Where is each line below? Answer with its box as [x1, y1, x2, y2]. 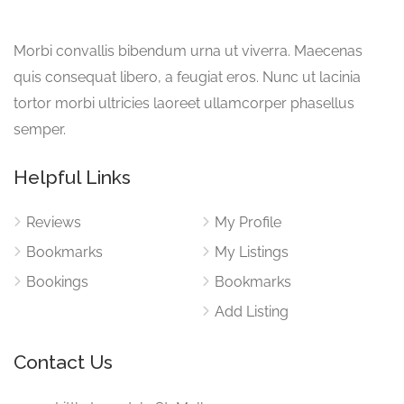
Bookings [26, 273, 88, 290]
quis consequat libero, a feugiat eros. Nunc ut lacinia [14, 69, 361, 86]
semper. [14, 121, 66, 138]
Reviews [26, 214, 81, 231]
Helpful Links [14, 166, 131, 188]
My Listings [215, 243, 289, 261]
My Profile [215, 214, 281, 231]
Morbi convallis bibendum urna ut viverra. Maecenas [14, 42, 363, 60]
